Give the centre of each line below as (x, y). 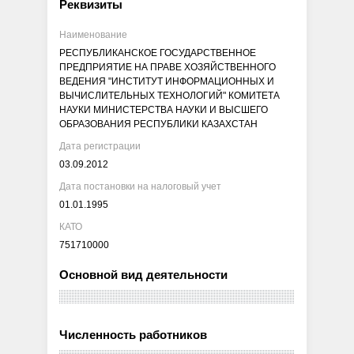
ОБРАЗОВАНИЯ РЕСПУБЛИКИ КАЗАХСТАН (159, 124)
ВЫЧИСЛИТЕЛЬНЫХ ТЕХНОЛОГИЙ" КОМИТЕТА (170, 95)
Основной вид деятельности (144, 275)
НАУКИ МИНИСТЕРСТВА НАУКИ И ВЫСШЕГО (164, 109)
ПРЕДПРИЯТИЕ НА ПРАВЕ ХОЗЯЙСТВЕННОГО (168, 67)
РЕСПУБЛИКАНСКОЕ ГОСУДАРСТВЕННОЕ (158, 53)
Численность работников (134, 335)
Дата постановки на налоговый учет (141, 186)
